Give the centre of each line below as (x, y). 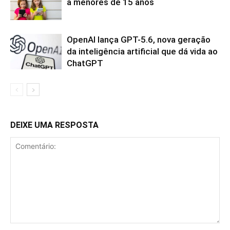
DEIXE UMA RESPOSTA (54, 125)
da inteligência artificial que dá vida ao (142, 52)
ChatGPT (85, 63)
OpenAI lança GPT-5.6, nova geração (139, 40)
